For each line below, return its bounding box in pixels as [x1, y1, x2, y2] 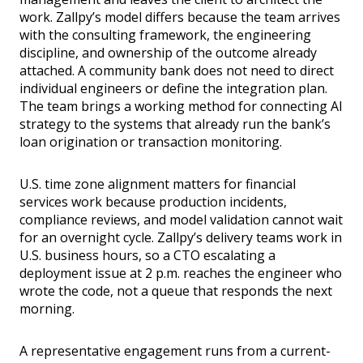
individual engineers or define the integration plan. [19, 79, 327, 98]
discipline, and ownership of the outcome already [19, 44, 317, 62]
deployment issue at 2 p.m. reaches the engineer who [19, 264, 342, 283]
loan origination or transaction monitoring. [19, 133, 282, 152]
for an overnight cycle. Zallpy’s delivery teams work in [19, 228, 342, 247]
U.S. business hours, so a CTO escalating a [19, 246, 275, 265]
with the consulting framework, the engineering [19, 26, 311, 45]
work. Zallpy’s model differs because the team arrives [19, 8, 340, 27]
